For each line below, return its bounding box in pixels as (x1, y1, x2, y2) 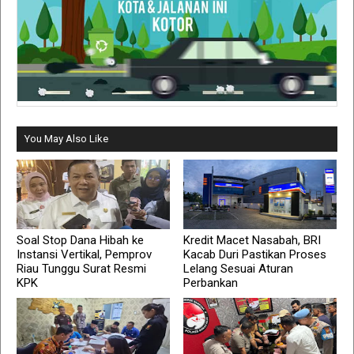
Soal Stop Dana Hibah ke (17, 233, 144, 248)
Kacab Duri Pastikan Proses (183, 247, 327, 262)
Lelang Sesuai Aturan (183, 262, 294, 277)
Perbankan (183, 276, 239, 291)
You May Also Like (24, 133, 108, 145)
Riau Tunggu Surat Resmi (17, 262, 146, 277)
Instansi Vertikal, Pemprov (17, 247, 152, 262)
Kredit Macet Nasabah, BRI (183, 233, 322, 248)
